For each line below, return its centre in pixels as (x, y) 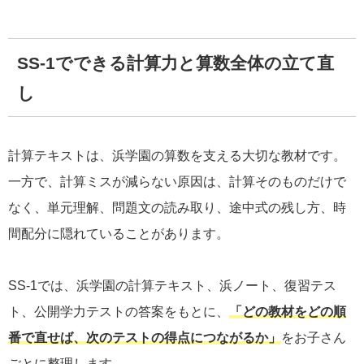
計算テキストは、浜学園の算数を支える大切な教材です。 (177, 156)
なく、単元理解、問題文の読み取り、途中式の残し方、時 (177, 208)
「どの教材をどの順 (288, 312)
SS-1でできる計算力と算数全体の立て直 (175, 63)
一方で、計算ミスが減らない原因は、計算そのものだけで (177, 182)
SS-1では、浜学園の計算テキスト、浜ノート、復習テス (172, 286)
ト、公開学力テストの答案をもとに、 (119, 312)
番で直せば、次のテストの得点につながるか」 (145, 338)
